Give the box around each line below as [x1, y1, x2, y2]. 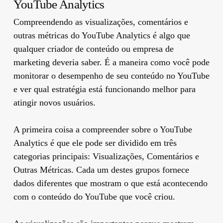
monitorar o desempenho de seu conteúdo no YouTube [13, 70, 210, 81]
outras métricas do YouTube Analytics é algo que [13, 30, 190, 40]
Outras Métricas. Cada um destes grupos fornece [13, 164, 189, 175]
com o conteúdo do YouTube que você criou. [13, 191, 175, 202]
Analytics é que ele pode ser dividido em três [13, 137, 177, 148]
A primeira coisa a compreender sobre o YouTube [13, 124, 192, 134]
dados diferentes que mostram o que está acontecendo [13, 178, 208, 188]
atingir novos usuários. [13, 97, 96, 108]
